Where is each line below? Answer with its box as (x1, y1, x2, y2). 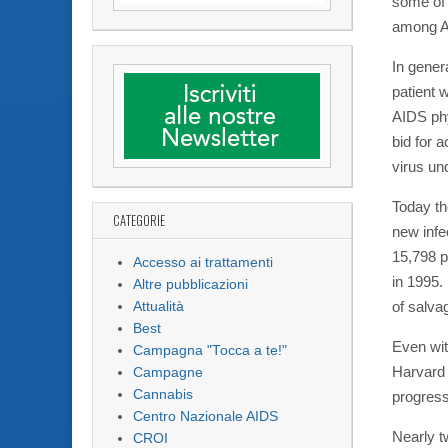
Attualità (133, 299, 184, 315)
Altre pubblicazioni (133, 277, 248, 293)
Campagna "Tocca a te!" (133, 343, 287, 359)
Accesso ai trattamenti (133, 255, 273, 271)
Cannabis (133, 387, 193, 403)
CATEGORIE (113, 210, 165, 230)
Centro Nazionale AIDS (133, 409, 278, 425)
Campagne (133, 365, 203, 381)
